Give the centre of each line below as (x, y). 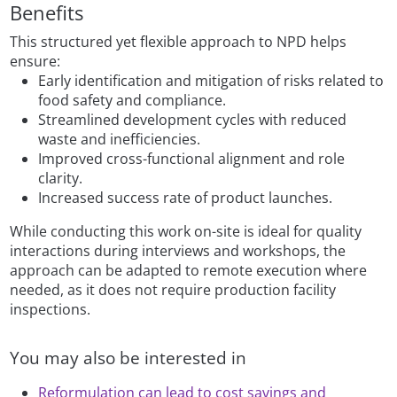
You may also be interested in (128, 357)
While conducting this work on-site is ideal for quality (186, 231)
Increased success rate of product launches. (186, 197)
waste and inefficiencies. (120, 139)
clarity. (61, 178)
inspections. (51, 309)
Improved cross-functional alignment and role (192, 158)
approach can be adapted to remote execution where (189, 270)
